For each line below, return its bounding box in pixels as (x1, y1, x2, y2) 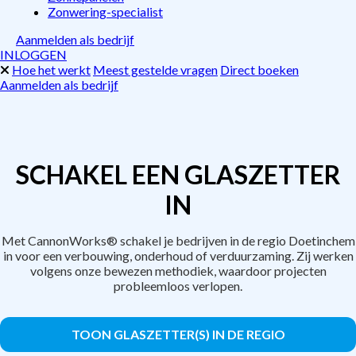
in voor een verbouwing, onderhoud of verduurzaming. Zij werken (2, 248, 354, 263)
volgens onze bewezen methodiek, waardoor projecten (29, 263, 327, 278)
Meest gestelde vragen (93, 62, 218, 77)
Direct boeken (220, 62, 299, 77)
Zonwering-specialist (48, 4, 163, 19)
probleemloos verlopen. (114, 278, 242, 293)
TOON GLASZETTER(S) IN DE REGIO (71, 327, 285, 342)
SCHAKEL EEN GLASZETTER (15, 159, 341, 190)
